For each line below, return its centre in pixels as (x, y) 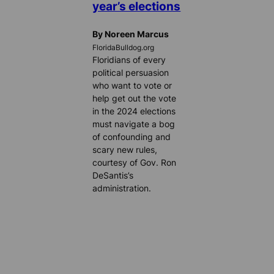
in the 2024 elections (134, 111)
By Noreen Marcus (131, 34)
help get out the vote (135, 98)
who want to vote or (132, 86)
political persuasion (131, 73)
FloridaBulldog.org (124, 48)
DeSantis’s (113, 176)
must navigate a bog (134, 124)
